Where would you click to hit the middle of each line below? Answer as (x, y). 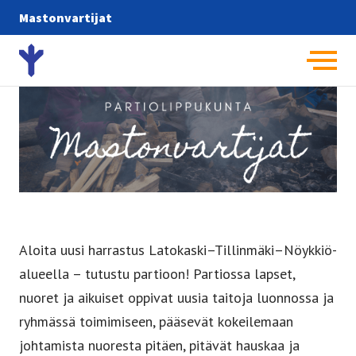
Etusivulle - (59, 56)
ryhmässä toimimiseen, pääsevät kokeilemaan (156, 322)
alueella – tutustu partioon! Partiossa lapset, (157, 274)
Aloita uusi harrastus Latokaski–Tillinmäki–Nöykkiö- (178, 250)
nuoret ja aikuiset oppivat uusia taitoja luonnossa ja (176, 298)
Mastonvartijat (66, 17)
